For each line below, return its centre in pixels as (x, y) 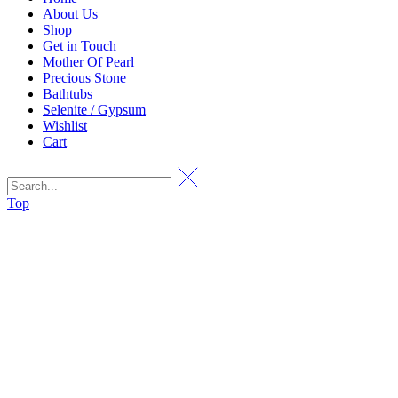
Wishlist (65, 125)
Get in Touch (80, 45)
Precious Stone (84, 77)
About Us (70, 13)
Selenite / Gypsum (94, 109)
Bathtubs (68, 93)
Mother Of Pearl (88, 61)
